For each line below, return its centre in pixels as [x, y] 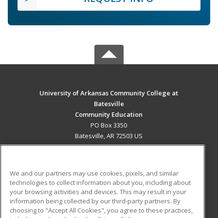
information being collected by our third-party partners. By [95, 201]
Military [43, 203]
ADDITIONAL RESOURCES [109, 191]
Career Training [55, 168]
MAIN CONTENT [109, 156]
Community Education [109, 115]
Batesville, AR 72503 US [109, 136]
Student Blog [128, 203]
